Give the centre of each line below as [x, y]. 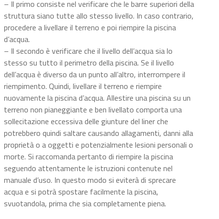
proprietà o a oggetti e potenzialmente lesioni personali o [99, 145]
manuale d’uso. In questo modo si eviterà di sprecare [90, 180]
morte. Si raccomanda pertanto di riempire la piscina [88, 156]
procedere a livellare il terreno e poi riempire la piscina [90, 27]
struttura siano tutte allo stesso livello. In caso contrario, [99, 16]
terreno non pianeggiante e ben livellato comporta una [93, 109]
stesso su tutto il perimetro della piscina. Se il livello [89, 63]
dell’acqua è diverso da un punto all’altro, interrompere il [95, 74]
